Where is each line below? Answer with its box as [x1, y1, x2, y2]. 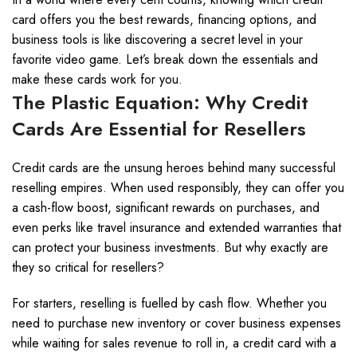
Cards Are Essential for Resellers [12, 115, 306, 143]
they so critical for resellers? [12, 258, 164, 277]
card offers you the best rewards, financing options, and [12, 10, 316, 29]
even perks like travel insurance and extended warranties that [12, 218, 341, 237]
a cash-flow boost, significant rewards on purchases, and [12, 198, 320, 217]
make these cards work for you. [12, 70, 182, 88]
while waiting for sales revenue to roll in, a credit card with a [12, 334, 336, 352]
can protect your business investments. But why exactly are [12, 238, 328, 257]
